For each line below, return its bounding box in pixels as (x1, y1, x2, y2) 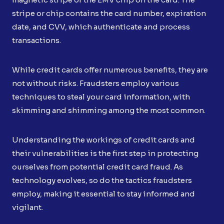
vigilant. (12, 202, 43, 212)
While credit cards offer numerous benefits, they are (12, 64, 208, 74)
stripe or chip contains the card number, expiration (12, 8, 206, 18)
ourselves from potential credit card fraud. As (12, 161, 183, 171)
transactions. (12, 35, 61, 45)
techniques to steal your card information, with (12, 91, 190, 101)
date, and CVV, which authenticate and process (12, 21, 190, 31)
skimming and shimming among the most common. (12, 105, 205, 115)
